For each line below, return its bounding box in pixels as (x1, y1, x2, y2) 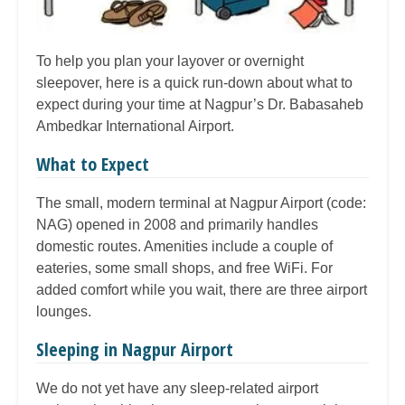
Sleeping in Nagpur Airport (36, 336, 233, 362)
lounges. (36, 303, 91, 319)
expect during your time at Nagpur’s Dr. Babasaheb (36, 96, 363, 112)
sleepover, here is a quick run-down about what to (36, 74, 353, 90)
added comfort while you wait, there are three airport (36, 281, 367, 297)
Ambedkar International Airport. (36, 118, 234, 134)
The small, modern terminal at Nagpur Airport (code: (36, 194, 366, 211)
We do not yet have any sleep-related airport (36, 380, 318, 396)
